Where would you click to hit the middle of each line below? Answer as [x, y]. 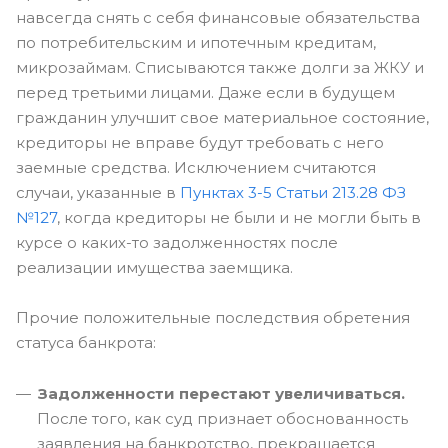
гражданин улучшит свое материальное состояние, [222, 117]
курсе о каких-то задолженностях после [177, 242]
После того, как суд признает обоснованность [222, 418]
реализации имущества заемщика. [154, 267]
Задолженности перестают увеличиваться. [221, 393]
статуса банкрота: [86, 342]
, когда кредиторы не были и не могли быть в [239, 217]
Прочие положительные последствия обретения [213, 317]
